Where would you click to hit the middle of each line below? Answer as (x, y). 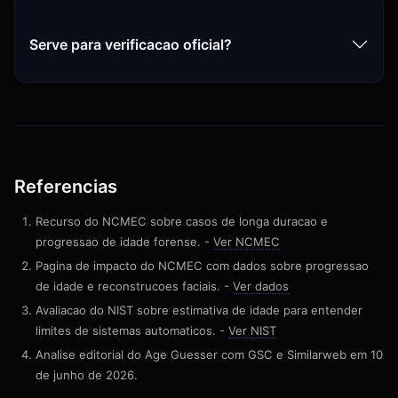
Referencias (66, 187)
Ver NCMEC (247, 242)
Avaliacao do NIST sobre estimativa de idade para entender (199, 310)
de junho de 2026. (87, 375)
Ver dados (261, 287)
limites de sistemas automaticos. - (132, 331)
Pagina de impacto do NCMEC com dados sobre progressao (202, 266)
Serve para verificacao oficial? (131, 44)
